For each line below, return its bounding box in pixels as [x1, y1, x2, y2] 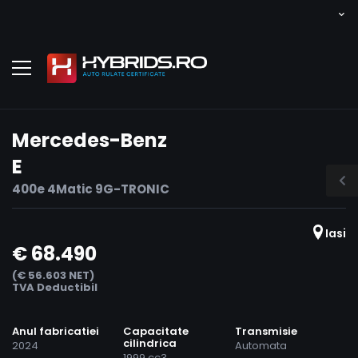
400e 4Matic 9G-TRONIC [12, 180, 169, 197]
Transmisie [234, 324, 297, 340]
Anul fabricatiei [12, 324, 99, 340]
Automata [234, 338, 287, 354]
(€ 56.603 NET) [12, 268, 94, 284]
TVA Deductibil [12, 280, 97, 296]
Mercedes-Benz [12, 126, 167, 153]
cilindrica [123, 336, 177, 352]
